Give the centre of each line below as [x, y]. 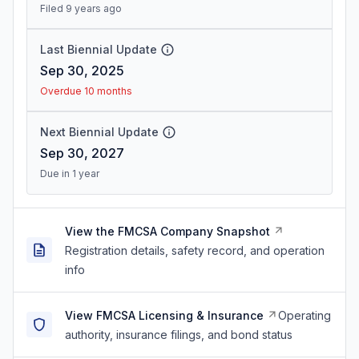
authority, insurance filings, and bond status [179, 335]
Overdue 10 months [86, 91]
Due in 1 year [70, 173]
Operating [305, 315]
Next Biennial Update [99, 132]
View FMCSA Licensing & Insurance [164, 315]
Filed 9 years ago [81, 8]
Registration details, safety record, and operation [195, 250]
